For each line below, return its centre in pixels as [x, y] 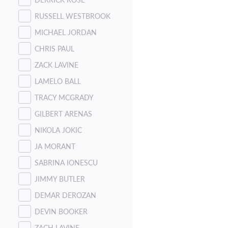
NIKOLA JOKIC [58, 130]
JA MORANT [55, 146]
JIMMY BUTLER [60, 179]
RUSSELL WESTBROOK [73, 16]
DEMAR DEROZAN [65, 195]
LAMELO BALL [58, 81]
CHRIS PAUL [54, 48]
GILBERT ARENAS [63, 113]
